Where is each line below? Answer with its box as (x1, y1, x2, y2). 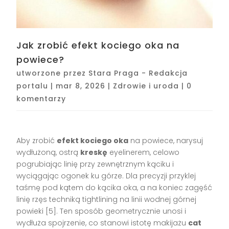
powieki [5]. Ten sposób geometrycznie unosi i (16, 205, 187, 216)
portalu (16, 80, 49, 91)
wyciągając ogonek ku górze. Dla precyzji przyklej (16, 170, 196, 181)
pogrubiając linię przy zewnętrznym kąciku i (16, 158, 174, 169)
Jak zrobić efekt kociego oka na (16, 38, 180, 52)
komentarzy (16, 93, 66, 104)
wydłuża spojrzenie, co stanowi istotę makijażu (16, 217, 189, 228)
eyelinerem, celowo (107, 147, 180, 157)
